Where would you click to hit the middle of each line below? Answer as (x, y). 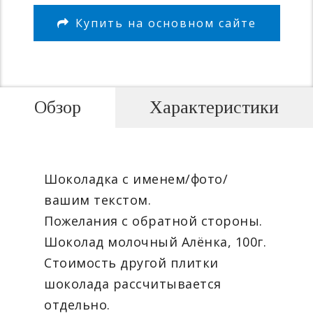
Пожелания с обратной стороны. (153, 221)
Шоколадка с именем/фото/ (136, 179)
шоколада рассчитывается (133, 284)
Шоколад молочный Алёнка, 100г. (155, 242)
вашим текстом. (97, 200)
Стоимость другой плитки (131, 263)
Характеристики (214, 108)
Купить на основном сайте (166, 23)
